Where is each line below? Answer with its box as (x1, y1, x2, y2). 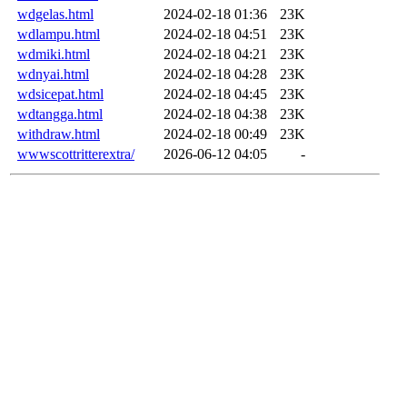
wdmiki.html (17, 45, 90, 62)
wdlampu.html (17, 25, 100, 42)
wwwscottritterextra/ (17, 145, 134, 162)
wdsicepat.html (17, 85, 104, 102)
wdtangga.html (17, 105, 103, 122)
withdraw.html (17, 125, 100, 142)
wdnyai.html (17, 65, 89, 82)
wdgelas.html (17, 5, 94, 22)
